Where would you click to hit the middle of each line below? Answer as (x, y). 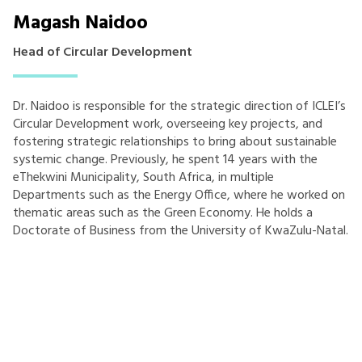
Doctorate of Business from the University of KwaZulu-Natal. (181, 232)
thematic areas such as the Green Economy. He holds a (163, 214)
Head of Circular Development (103, 53)
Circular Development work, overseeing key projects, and (168, 125)
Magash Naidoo (80, 24)
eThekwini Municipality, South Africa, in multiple (143, 178)
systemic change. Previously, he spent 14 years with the (165, 160)
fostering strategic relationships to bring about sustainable (175, 143)
